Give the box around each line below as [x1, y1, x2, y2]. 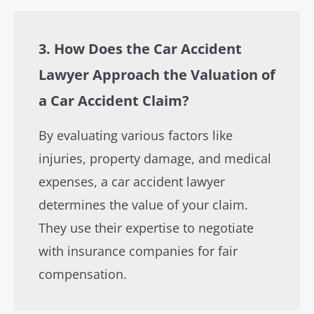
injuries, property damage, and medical [39, 150, 271, 167]
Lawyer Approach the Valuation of [39, 65, 275, 84]
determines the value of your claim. [39, 196, 248, 213]
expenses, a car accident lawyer [39, 173, 225, 190]
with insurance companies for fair [39, 243, 238, 259]
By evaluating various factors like [39, 127, 233, 144]
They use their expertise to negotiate [39, 219, 254, 236]
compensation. [39, 266, 127, 282]
